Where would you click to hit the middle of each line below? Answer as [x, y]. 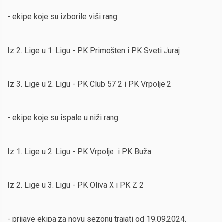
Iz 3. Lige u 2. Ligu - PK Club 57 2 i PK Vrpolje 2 [89, 84]
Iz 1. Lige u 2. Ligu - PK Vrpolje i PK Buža [79, 151]
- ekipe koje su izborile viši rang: [63, 17]
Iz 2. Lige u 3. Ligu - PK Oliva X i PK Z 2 [76, 185]
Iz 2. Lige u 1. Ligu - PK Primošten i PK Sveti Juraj [94, 50]
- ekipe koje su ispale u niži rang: [64, 118]
